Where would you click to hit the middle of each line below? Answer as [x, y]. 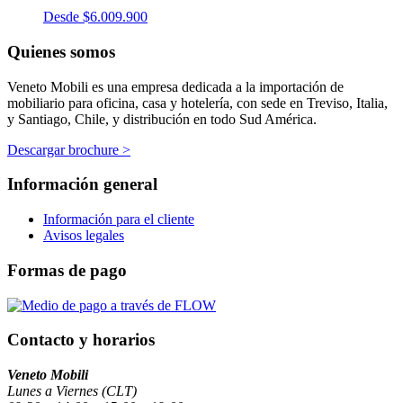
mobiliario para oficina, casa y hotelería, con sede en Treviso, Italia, [197, 103]
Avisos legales [84, 236]
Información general [82, 184]
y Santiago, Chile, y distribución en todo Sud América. [162, 119]
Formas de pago [67, 270]
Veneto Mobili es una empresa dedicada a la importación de [175, 86]
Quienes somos [61, 52]
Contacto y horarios [81, 340]
